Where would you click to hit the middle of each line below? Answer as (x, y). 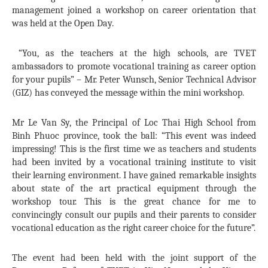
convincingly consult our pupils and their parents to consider (134, 215)
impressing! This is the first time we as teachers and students (134, 149)
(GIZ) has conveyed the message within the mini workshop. (128, 93)
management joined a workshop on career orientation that (134, 10)
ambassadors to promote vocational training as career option (134, 67)
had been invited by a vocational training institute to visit (134, 162)
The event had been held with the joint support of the (134, 258)
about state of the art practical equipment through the (134, 189)
